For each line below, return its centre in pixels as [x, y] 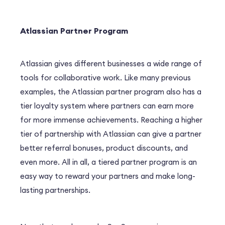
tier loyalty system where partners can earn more [107, 105]
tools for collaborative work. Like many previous [105, 77]
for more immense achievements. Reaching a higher [111, 120]
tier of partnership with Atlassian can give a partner [111, 134]
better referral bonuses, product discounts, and [104, 148]
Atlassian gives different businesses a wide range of [111, 63]
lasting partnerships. [55, 190]
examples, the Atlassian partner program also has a [111, 91]
